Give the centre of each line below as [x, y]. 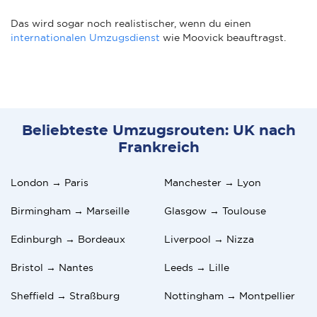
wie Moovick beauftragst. [223, 37]
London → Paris [50, 182]
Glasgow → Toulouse [215, 211]
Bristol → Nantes [52, 267]
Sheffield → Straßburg [65, 295]
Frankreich [158, 148]
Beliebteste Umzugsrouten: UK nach [158, 131]
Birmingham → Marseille [70, 211]
